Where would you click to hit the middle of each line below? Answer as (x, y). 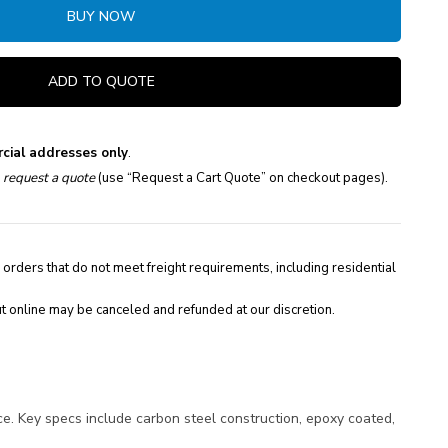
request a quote (49, 178)
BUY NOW (101, 17)
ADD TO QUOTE (101, 82)
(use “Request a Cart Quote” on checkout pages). (241, 178)
